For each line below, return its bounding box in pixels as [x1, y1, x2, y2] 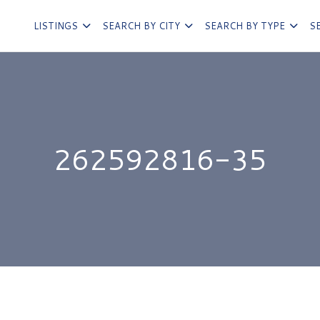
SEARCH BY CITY [102, 19, 180, 32]
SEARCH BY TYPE [204, 19, 285, 32]
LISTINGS [34, 19, 78, 32]
